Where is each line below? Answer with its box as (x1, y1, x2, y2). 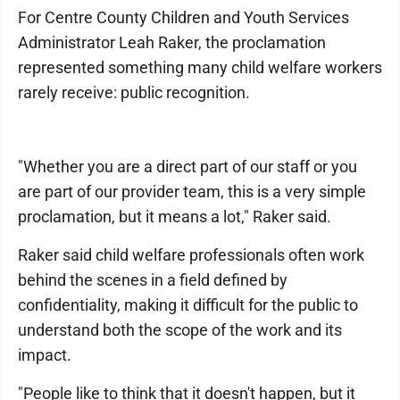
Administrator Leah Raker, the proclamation (18, 33, 326, 53)
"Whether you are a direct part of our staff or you (18, 157, 357, 177)
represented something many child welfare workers (18, 58, 382, 78)
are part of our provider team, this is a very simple (18, 182, 366, 202)
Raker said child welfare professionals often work (18, 246, 364, 265)
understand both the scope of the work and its (18, 321, 342, 340)
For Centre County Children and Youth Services (18, 8, 349, 28)
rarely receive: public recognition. (18, 83, 250, 103)
